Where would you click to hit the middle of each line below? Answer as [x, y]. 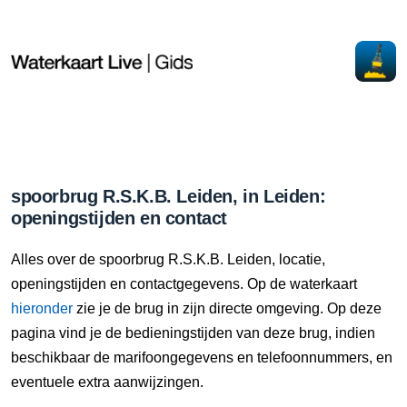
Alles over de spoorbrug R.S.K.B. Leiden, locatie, [168, 259]
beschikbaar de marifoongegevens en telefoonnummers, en [202, 357]
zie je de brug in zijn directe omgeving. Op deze [227, 308]
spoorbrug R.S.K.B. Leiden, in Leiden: [169, 196]
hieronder [42, 308]
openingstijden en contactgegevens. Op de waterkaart [184, 284]
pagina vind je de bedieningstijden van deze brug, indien [193, 333]
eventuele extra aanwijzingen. [107, 382]
